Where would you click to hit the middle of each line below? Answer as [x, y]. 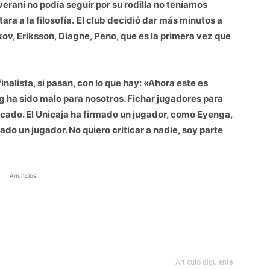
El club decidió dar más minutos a [149, 20]
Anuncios [23, 175]
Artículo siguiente [204, 262]
